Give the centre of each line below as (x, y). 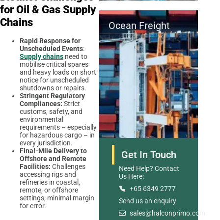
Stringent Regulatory (52, 96)
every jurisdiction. (47, 143)
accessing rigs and (48, 175)
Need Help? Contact (149, 169)
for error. (33, 206)
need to (75, 57)
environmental (41, 120)
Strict (71, 104)
